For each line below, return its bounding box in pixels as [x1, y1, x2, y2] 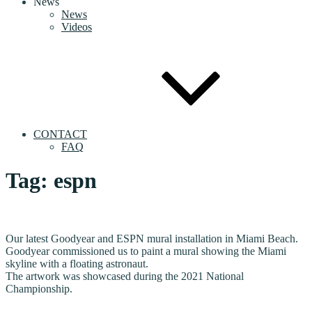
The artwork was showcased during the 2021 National [6, 270, 244, 282]
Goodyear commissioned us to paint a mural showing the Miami [6, 244, 286, 257]
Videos [61, 21, 92, 33]
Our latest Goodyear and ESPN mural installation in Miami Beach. [6, 232, 298, 244]
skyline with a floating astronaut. [6, 257, 148, 270]
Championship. [6, 282, 72, 295]
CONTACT [33, 128, 87, 140]
